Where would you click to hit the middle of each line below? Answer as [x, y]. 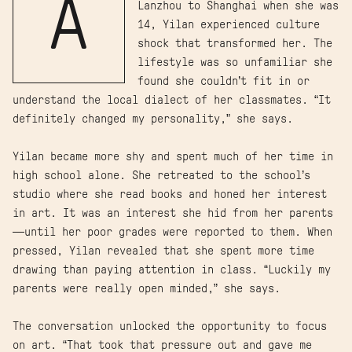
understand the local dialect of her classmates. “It [172, 101]
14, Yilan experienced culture [229, 25]
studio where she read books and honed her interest [170, 195]
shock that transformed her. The [235, 44]
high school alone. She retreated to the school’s [161, 176]
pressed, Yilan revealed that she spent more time [163, 251]
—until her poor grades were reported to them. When [172, 233]
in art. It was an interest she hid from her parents [173, 214]
